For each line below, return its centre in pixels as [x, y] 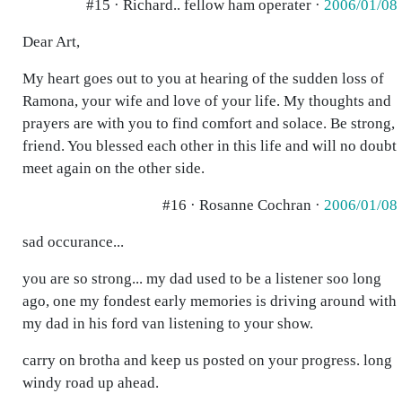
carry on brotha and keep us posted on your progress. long [207, 360]
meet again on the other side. [114, 168]
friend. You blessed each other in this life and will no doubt [210, 146]
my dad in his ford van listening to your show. [168, 323]
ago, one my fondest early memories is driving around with [210, 301]
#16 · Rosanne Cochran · [243, 205]
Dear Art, [51, 42]
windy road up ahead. [91, 383]
